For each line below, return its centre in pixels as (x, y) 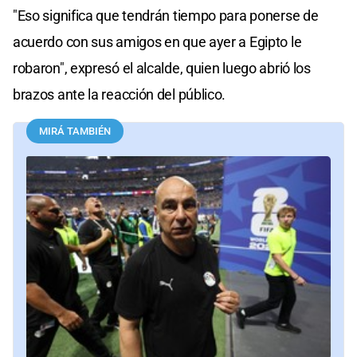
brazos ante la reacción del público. (120, 95)
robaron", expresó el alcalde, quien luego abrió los (162, 69)
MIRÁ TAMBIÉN (75, 131)
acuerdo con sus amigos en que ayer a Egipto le (157, 42)
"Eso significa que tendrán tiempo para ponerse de (166, 16)
